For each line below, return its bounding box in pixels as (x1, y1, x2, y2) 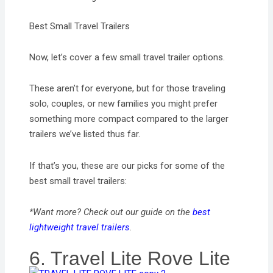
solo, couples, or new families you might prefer (29, 98, 218, 110)
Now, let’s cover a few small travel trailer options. (29, 52, 225, 63)
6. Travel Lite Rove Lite (29, 247, 231, 270)
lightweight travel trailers (29, 221, 130, 233)
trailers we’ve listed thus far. (29, 129, 141, 140)
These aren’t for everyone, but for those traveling (29, 83, 226, 94)
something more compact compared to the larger (29, 113, 229, 125)
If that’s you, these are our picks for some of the (29, 160, 225, 171)
